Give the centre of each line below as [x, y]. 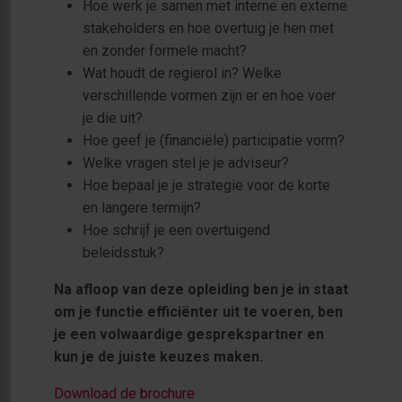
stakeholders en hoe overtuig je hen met [208, 28]
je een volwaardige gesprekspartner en [189, 334]
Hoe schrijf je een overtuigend [176, 230]
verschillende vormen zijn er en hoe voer [209, 95]
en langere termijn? [142, 207]
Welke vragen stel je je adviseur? [188, 162]
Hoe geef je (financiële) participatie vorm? [215, 140]
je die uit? [113, 118]
